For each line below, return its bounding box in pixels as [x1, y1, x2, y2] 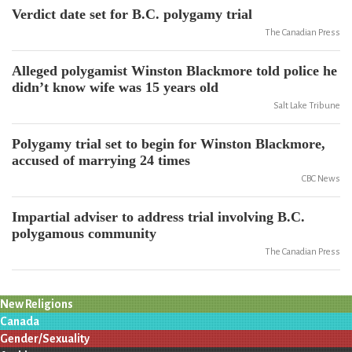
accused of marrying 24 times [12, 152, 190, 168]
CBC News [302, 174, 340, 184]
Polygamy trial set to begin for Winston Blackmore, [12, 136, 325, 152]
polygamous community [12, 225, 156, 241]
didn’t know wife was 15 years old [12, 79, 218, 95]
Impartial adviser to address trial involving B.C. [12, 209, 305, 225]
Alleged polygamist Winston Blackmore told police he [12, 63, 337, 79]
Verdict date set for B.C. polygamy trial [12, 6, 252, 22]
